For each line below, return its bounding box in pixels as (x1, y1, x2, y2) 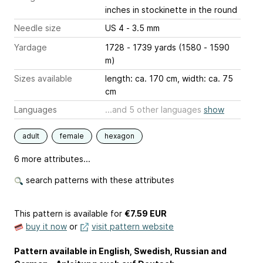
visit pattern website (92, 221, 174, 231)
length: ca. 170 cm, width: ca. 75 (105, 73, 233, 83)
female (60, 131, 84, 140)
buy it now (26, 221, 67, 231)
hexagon (104, 131, 134, 140)
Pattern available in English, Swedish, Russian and (14, 246, 227, 256)
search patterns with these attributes (23, 175, 174, 185)
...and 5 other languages (105, 104, 204, 114)
